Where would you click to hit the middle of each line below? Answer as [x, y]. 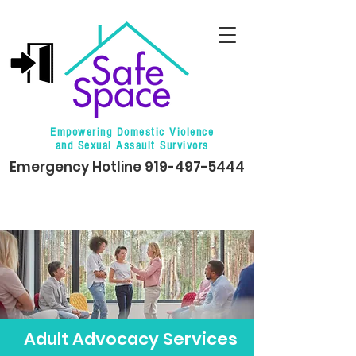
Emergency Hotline [77, 167]
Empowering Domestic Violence [132, 132]
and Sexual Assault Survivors [132, 146]
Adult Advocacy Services [130, 339]
